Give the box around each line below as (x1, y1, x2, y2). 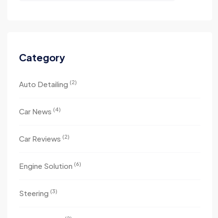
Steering (19, 188, 50, 198)
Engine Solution (19, 161, 74, 170)
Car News (19, 107, 53, 116)
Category (19, 51, 65, 63)
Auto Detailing (19, 79, 70, 89)
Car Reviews (19, 134, 62, 143)
